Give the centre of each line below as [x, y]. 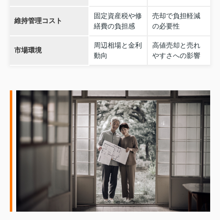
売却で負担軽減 [176, 16]
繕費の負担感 [114, 26]
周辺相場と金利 [118, 45]
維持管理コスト [38, 21]
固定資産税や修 [118, 16]
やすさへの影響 [176, 56]
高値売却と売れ [176, 45]
